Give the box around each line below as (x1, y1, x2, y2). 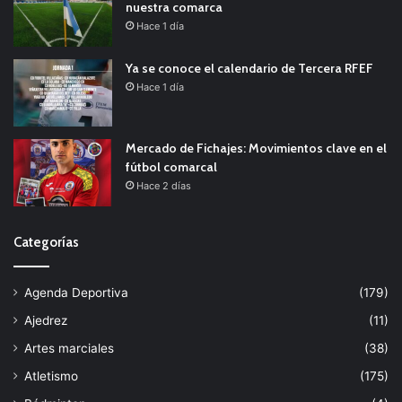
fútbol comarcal (126, 159, 217, 176)
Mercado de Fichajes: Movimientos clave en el (126, 140, 387, 157)
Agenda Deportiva (24, 285, 128, 301)
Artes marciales (24, 341, 114, 356)
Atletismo (24, 369, 78, 384)
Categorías (13, 234, 79, 251)
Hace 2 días (136, 179, 191, 193)
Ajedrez (24, 313, 67, 328)
